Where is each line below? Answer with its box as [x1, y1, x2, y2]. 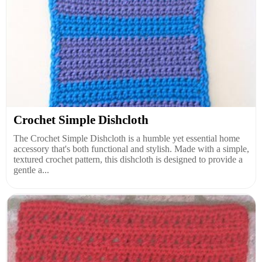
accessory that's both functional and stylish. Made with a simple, [13, 143, 249, 154]
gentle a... [13, 164, 49, 175]
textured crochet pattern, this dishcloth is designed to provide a [13, 154, 243, 164]
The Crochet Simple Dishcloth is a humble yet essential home [13, 133, 240, 143]
